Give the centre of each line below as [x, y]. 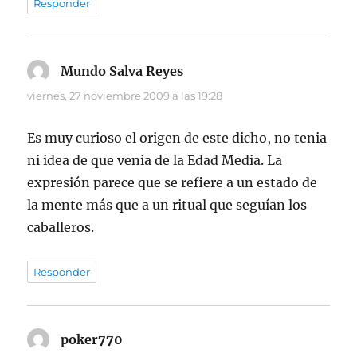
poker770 [92, 340]
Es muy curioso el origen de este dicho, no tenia [177, 138]
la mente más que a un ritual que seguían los [167, 205]
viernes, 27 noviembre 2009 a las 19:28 [125, 96]
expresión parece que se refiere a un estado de [173, 183]
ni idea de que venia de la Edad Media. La [155, 161]
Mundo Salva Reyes [122, 71]
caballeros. [61, 228]
